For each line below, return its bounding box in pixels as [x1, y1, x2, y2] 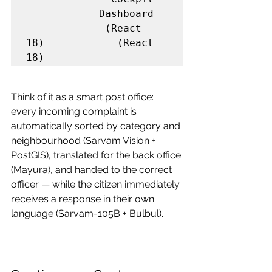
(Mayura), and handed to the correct [11, 163, 174, 175]
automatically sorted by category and [11, 120, 183, 132]
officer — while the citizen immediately [11, 178, 182, 190]
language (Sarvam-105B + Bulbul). [11, 207, 163, 219]
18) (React [26, 36, 154, 49]
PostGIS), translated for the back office [11, 149, 183, 161]
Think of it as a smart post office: [11, 90, 156, 103]
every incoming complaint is [11, 105, 139, 117]
